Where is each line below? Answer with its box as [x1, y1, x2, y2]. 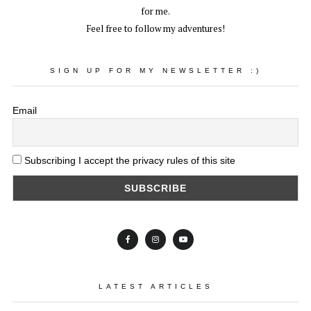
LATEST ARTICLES [98, 282, 213, 290]
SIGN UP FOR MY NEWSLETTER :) [49, 67, 262, 75]
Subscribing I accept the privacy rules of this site [24, 154, 235, 166]
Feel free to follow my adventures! [86, 22, 225, 35]
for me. [141, 5, 170, 18]
